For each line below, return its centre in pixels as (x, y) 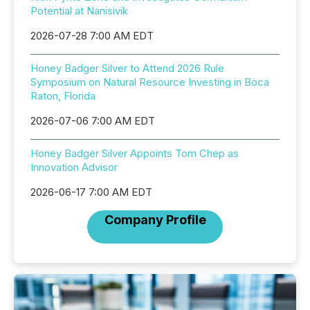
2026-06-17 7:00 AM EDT (91, 192)
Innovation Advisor (74, 167)
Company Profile (155, 220)
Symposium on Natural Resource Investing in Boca (150, 82)
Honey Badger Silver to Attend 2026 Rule (127, 68)
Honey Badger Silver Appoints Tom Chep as (135, 153)
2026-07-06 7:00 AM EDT (93, 121)
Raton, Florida (63, 96)
